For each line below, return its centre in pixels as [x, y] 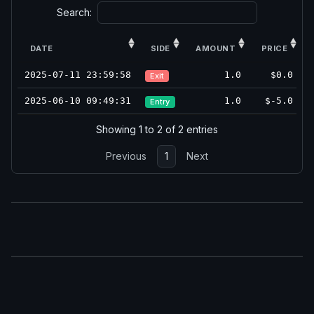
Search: [74, 12]
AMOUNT [216, 48]
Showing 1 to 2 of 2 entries [157, 130]
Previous [127, 156]
